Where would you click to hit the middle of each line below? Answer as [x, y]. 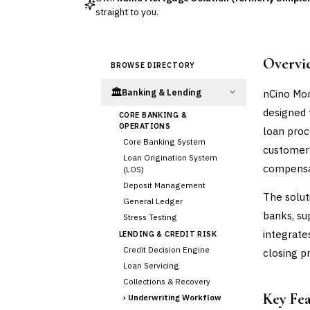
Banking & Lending [162, 92]
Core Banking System [164, 141]
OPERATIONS [145, 126]
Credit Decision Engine [166, 249]
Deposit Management [164, 185]
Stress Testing [150, 217]
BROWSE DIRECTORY [153, 65]
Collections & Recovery [167, 281]
